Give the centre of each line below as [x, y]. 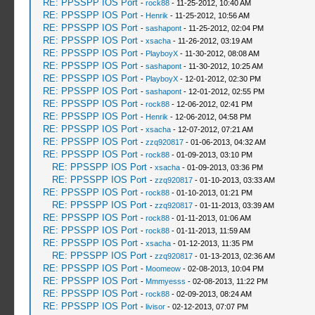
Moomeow [163, 269]
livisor [155, 307]
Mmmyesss [165, 281]
